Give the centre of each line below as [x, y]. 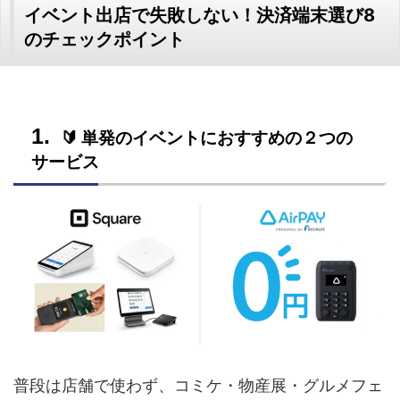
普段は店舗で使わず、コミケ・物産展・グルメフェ [198, 385]
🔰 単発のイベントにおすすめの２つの [207, 137]
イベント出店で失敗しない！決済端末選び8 [200, 15]
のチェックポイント [104, 39]
